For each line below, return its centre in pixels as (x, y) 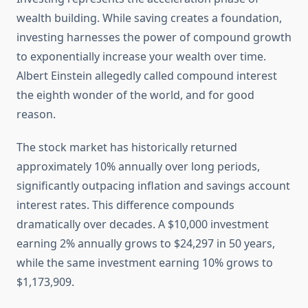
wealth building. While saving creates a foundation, (149, 18)
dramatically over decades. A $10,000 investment (143, 224)
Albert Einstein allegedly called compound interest (147, 76)
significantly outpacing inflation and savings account (153, 186)
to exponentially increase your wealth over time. (141, 57)
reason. (36, 114)
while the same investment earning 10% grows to (145, 263)
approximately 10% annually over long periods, (138, 167)
